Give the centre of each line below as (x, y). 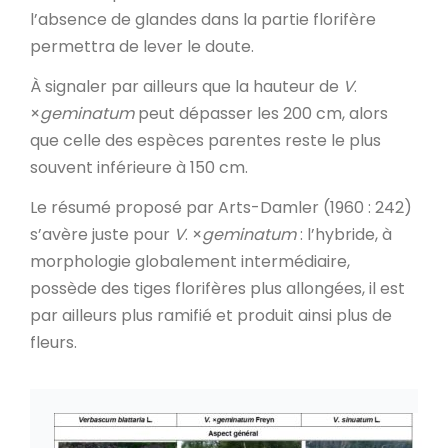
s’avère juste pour (102, 234)
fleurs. (53, 342)
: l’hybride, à (346, 234)
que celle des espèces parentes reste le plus (205, 140)
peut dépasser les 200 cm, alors (263, 113)
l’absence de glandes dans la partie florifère (203, 19)
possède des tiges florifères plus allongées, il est (217, 288)
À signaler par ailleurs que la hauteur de (186, 86)
